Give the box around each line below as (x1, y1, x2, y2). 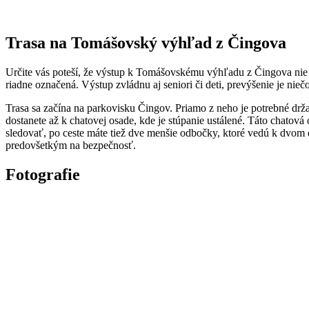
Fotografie (6, 165, 80, 183)
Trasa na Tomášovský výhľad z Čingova (6, 33, 286, 52)
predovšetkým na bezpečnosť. (6, 139, 136, 151)
